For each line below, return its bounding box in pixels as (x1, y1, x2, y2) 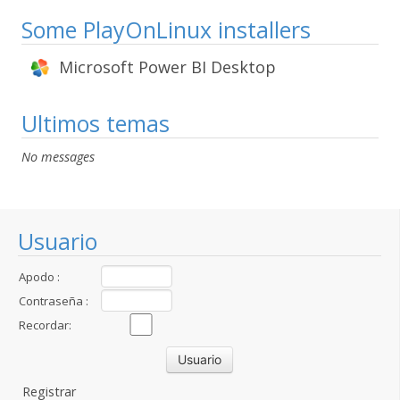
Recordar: (19, 317, 71, 333)
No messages (21, 148, 95, 165)
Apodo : (19, 269, 60, 285)
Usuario (18, 226, 97, 256)
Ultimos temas (21, 108, 170, 138)
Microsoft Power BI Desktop (59, 56, 276, 78)
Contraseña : (19, 293, 88, 309)
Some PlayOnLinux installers (21, 14, 311, 45)
